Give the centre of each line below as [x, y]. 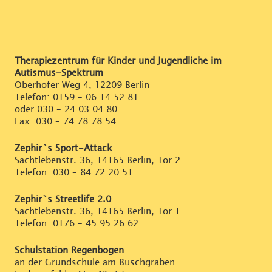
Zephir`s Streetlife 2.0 [63, 199]
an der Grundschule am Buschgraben [95, 262]
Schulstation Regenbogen [69, 250]
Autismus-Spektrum [59, 73]
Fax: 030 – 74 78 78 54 [65, 121]
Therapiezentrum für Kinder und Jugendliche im [118, 61]
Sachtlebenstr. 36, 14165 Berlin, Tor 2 [97, 160]
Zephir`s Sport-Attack [63, 148]
